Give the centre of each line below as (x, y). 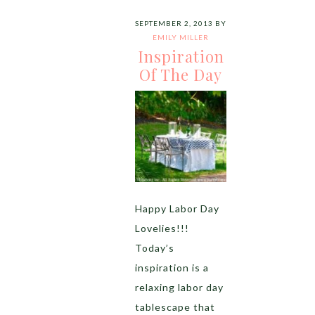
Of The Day (181, 75)
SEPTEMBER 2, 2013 (174, 23)
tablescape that (175, 307)
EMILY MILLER (181, 37)
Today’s (155, 248)
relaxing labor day (179, 287)
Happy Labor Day (177, 208)
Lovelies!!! (162, 228)
